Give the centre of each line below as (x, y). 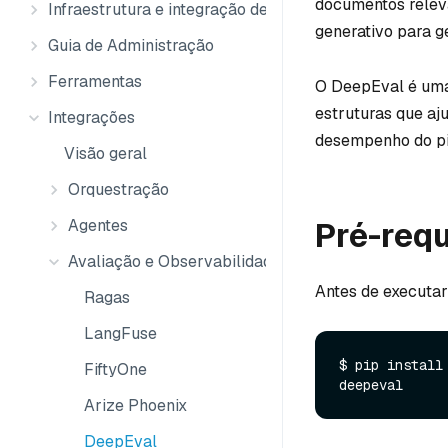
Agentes (98, 225)
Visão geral (105, 153)
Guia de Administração (131, 45)
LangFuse (120, 333)
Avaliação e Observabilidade (174, 261)
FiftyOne (115, 369)
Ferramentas (95, 81)
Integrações (91, 117)
